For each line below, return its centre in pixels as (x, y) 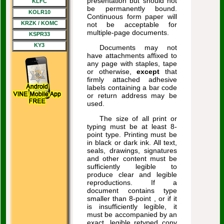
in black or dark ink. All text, (132, 142)
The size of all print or (138, 118)
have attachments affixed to (132, 55)
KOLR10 (39, 12)
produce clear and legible (132, 174)
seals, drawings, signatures (132, 150)
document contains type (132, 190)
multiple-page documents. (128, 32)
